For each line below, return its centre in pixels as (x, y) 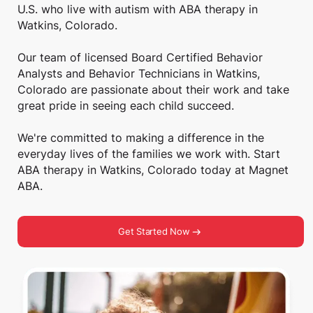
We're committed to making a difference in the (141, 138)
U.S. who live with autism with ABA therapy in (138, 9)
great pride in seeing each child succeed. (133, 105)
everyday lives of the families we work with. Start (149, 154)
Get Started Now (154, 232)
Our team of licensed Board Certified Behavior (140, 57)
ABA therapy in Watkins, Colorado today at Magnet (153, 170)
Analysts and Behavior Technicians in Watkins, (139, 73)
